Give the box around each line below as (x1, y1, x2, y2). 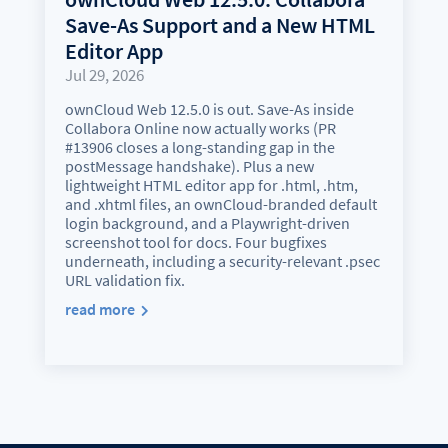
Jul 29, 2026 (64, 63, 144, 86)
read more (64, 298, 135, 319)
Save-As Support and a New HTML (64, 10, 375, 39)
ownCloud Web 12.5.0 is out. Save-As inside (64, 98, 354, 119)
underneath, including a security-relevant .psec (64, 250, 380, 271)
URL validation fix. (64, 269, 185, 290)
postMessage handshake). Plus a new (64, 155, 314, 176)
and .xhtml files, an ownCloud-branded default (64, 193, 377, 214)
